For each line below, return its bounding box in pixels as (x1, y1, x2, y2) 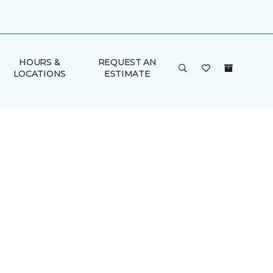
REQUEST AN (97, 57, 157, 68)
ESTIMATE (104, 68, 151, 79)
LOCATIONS (13, 68, 66, 79)
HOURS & (19, 57, 60, 68)
